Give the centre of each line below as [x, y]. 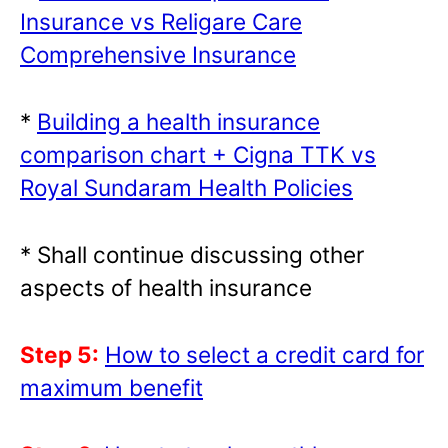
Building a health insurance [178, 122]
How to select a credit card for [264, 355]
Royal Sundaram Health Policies [186, 188]
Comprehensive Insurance [158, 55]
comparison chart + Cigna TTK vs [198, 155]
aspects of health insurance [166, 288]
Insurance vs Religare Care [161, 22]
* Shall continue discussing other [192, 255]
